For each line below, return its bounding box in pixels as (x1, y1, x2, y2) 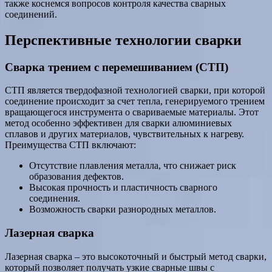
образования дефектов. (29, 171, 124, 182)
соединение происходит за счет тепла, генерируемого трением (5, 96, 265, 107)
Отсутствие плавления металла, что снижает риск (29, 160, 236, 171)
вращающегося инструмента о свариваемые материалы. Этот (5, 107, 259, 118)
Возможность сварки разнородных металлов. (29, 204, 216, 215)
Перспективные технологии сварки (5, 32, 242, 48)
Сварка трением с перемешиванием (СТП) (5, 60, 228, 73)
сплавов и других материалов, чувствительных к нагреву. (5, 129, 244, 140)
